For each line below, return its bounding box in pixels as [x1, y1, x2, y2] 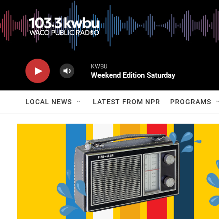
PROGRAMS [170, 98, 211, 106]
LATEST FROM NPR [93, 98, 160, 106]
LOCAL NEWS [25, 98, 72, 106]
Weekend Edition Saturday [91, 71, 175, 80]
